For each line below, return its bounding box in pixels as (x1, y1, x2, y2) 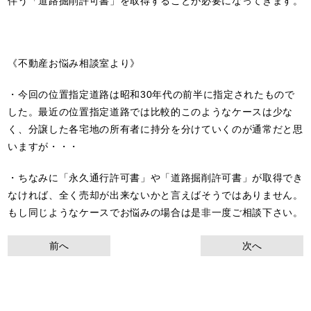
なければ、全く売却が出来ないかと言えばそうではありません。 (8, 190, 303, 201)
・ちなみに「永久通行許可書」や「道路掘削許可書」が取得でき (8, 172, 303, 183)
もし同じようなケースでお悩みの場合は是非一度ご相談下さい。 (8, 207, 303, 218)
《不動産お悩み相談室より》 (8, 58, 140, 69)
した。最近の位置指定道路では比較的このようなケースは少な (8, 106, 293, 117)
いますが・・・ (8, 141, 79, 152)
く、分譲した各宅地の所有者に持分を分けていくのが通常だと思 (8, 124, 303, 135)
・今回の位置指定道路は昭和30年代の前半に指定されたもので (8, 89, 295, 100)
